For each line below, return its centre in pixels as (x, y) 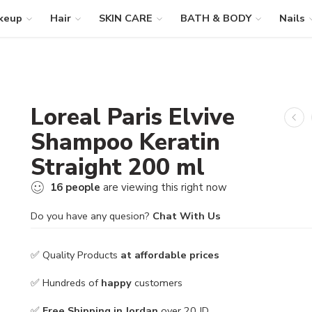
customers (157, 282)
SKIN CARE (125, 18)
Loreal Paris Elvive (133, 117)
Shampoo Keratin (125, 142)
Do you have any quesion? (92, 216)
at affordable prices (169, 255)
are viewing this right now (164, 187)
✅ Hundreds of (66, 282)
